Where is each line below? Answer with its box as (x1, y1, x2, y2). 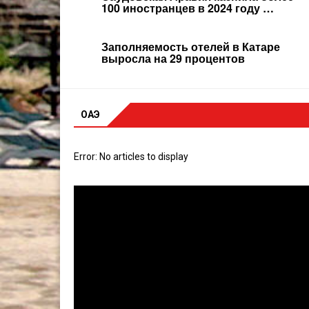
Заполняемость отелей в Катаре (101, 39, 280, 54)
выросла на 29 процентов (101, 50, 245, 66)
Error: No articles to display (74, 151, 188, 162)
